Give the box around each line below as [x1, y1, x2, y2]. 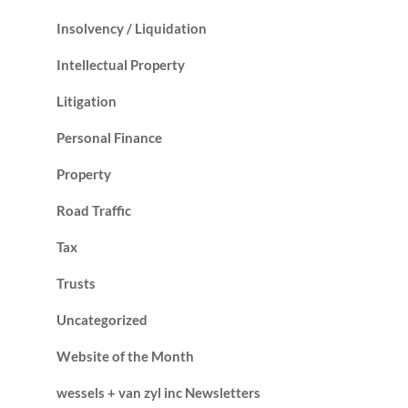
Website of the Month [56, 348, 194, 365]
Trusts [56, 275, 96, 292]
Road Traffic [56, 202, 131, 219]
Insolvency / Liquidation [56, 20, 207, 37]
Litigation [56, 93, 117, 110]
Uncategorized [56, 311, 148, 329]
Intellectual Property [56, 56, 185, 74]
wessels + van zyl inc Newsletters [56, 384, 260, 402]
